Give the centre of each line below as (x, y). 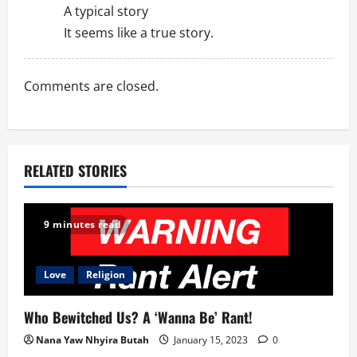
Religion (106, 275)
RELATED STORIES (75, 170)
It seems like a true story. (139, 32)
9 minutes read (82, 224)
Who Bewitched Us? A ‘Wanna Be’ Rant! (138, 318)
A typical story (106, 11)
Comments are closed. (91, 86)
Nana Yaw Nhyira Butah (92, 340)
